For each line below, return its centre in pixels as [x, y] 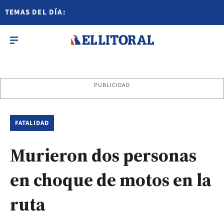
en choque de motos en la [111, 180]
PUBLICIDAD [112, 85]
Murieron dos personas [103, 155]
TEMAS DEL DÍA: [35, 12]
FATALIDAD [32, 123]
